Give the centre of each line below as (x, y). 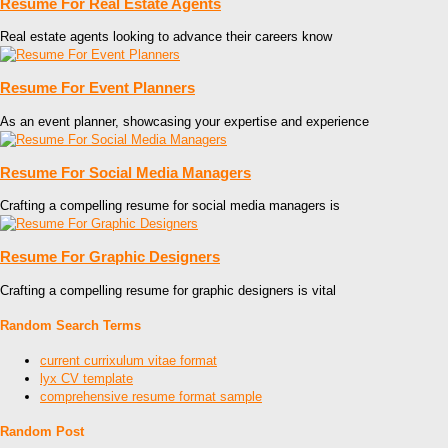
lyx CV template (86, 379)
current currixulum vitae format (128, 361)
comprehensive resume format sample (151, 397)
